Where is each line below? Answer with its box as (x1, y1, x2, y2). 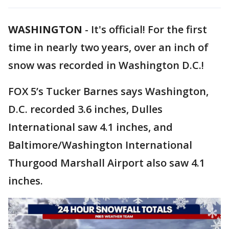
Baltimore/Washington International (8, 138, 192, 152)
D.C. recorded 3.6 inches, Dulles (8, 102, 163, 116)
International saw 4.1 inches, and (8, 120, 173, 134)
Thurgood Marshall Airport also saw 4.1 (8, 156, 205, 170)
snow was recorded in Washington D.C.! (8, 58, 204, 72)
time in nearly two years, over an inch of (8, 40, 209, 54)
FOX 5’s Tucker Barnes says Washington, (8, 84, 209, 98)
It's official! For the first (91, 22, 207, 36)
